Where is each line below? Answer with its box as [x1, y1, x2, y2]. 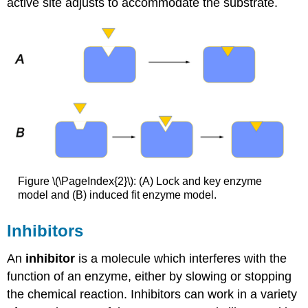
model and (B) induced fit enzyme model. [17, 188, 217, 201]
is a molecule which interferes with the [75, 252, 287, 266]
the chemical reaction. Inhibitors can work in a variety [7, 287, 298, 302]
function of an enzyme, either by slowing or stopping [7, 269, 292, 284]
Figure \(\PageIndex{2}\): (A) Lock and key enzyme [17, 175, 262, 187]
